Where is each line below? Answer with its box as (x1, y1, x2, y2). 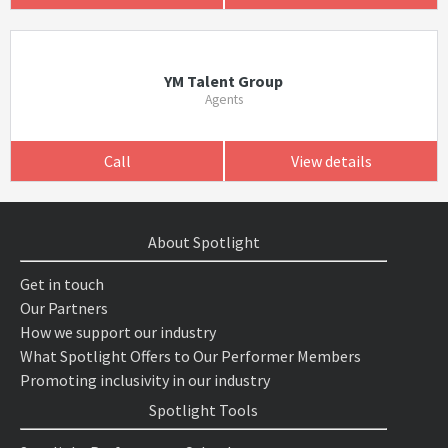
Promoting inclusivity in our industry (20, 370, 270, 390)
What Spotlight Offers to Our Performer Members (20, 346, 361, 366)
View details (290, 151, 372, 171)
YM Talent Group (164, 71, 284, 91)
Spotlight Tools (149, 400, 259, 420)
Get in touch (20, 274, 104, 294)
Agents (204, 91, 243, 108)
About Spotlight (147, 232, 260, 252)
